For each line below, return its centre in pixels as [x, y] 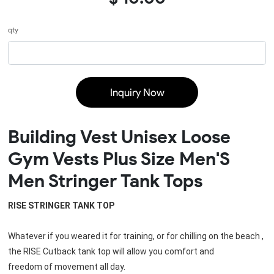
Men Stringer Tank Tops [105, 181]
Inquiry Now [137, 93]
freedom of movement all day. [66, 266]
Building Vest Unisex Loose [119, 137]
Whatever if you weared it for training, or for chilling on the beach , [135, 236]
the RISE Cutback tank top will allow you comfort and [111, 251]
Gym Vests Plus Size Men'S [119, 159]
